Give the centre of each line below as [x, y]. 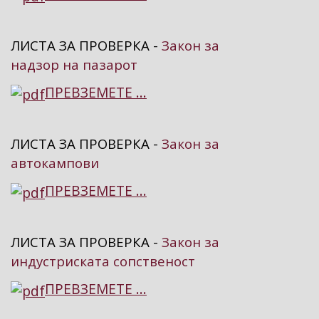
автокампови [55, 163]
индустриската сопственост [103, 261]
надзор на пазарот [74, 65]
